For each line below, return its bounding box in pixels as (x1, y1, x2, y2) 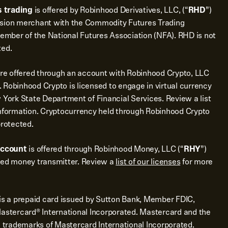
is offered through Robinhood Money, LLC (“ (26, 142, 184, 155)
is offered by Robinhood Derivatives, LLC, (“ (32, 4, 188, 16)
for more (180, 155, 213, 168)
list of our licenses (116, 155, 181, 168)
